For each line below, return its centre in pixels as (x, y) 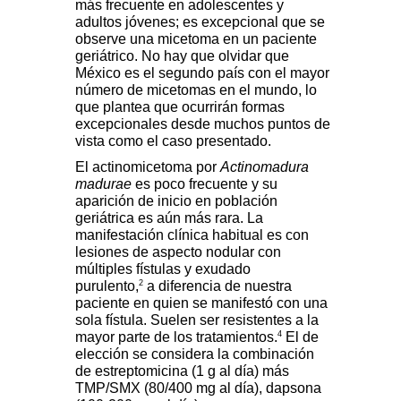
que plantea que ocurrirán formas (180, 107)
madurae (103, 183)
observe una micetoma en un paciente (196, 38)
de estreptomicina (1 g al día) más (182, 371)
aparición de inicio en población (176, 200)
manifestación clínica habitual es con (192, 235)
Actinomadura (264, 166)
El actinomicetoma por (148, 166)
